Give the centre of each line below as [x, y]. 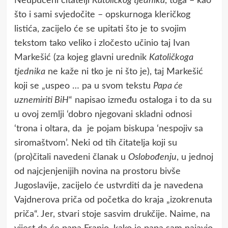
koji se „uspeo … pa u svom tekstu [83, 86]
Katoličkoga [171, 57]
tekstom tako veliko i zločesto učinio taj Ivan [102, 43]
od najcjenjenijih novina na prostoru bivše [97, 171]
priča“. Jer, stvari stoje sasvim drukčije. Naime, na [112, 214]
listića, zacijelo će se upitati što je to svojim [100, 29]
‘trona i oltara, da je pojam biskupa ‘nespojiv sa [108, 129]
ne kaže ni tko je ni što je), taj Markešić [124, 72]
